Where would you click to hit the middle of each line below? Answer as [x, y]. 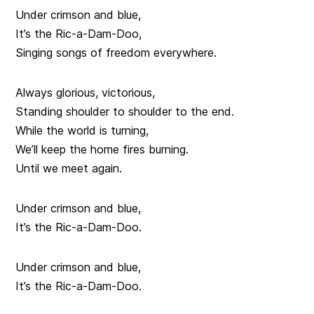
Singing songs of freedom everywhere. [116, 53]
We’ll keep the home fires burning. [102, 150]
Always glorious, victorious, [86, 93]
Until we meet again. [69, 169]
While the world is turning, [82, 131]
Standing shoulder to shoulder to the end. [125, 112]
